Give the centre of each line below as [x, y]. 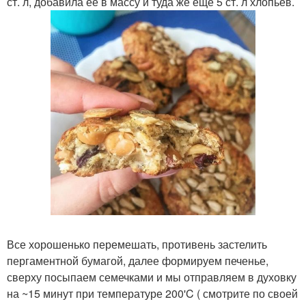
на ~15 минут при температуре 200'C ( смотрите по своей [152, 293]
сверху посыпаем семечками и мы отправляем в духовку [152, 277]
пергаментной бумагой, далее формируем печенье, [138, 261]
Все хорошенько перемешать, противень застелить [137, 244]
